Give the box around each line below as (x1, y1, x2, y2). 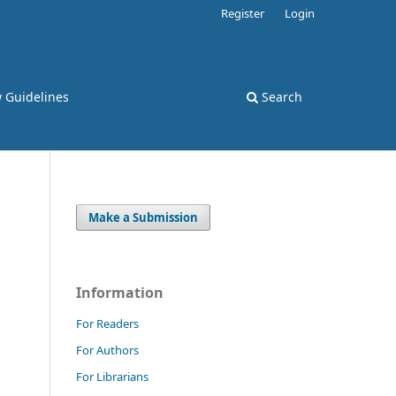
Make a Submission (88, 209, 199, 225)
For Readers (76, 315, 139, 331)
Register (221, 4, 265, 21)
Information (76, 282, 164, 302)
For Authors (76, 341, 139, 358)
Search (258, 88, 302, 105)
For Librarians (76, 368, 148, 385)
